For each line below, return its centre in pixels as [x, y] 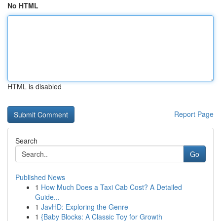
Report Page [194, 114]
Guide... [47, 197]
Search [26, 141]
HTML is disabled [35, 86]
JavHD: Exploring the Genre [85, 207]
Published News [40, 177]
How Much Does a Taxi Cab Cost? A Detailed [111, 187]
